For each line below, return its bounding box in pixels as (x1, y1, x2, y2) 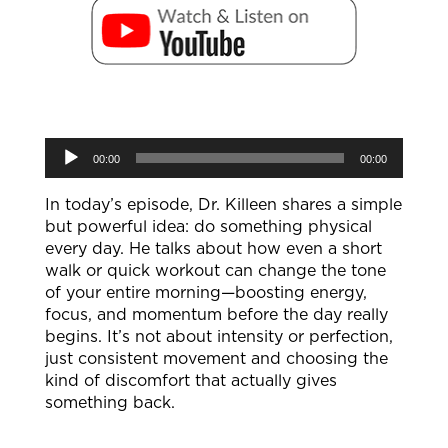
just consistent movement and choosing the (44, 350, 388, 367)
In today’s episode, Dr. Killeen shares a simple (44, 196, 402, 213)
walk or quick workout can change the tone (44, 262, 386, 279)
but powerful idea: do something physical (44, 218, 372, 235)
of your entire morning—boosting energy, (44, 284, 367, 301)
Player (43, 156, 92, 173)
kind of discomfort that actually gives (44, 372, 337, 389)
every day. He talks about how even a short (44, 240, 382, 257)
